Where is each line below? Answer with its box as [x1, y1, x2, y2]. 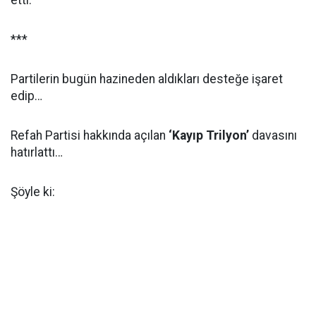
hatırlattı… [11, 145, 63, 159]
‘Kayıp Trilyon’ [169, 128, 249, 142]
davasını [249, 128, 297, 142]
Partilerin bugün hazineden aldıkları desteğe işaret [11, 72, 283, 86]
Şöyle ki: [11, 185, 55, 199]
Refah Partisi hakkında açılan [11, 128, 169, 142]
